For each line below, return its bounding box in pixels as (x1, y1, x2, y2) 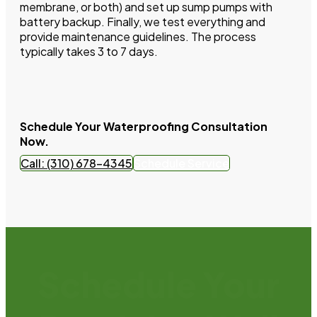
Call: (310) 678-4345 (21, 155, 132, 171)
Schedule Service (134, 155, 229, 171)
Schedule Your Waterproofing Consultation (20, 118, 267, 134)
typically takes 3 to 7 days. (20, 43, 158, 59)
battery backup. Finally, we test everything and (20, 13, 265, 29)
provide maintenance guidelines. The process (20, 28, 256, 44)
